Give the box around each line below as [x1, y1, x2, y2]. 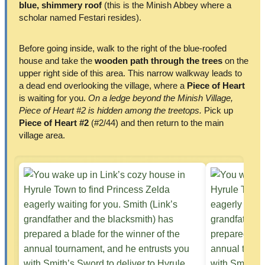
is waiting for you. [19, 92, 88, 103]
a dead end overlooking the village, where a [19, 80, 187, 91]
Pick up [202, 105, 233, 115]
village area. [19, 130, 65, 140]
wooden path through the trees [95, 55, 222, 66]
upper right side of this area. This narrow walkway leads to [19, 67, 242, 78]
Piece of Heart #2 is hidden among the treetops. [19, 105, 202, 115]
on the [222, 55, 248, 66]
